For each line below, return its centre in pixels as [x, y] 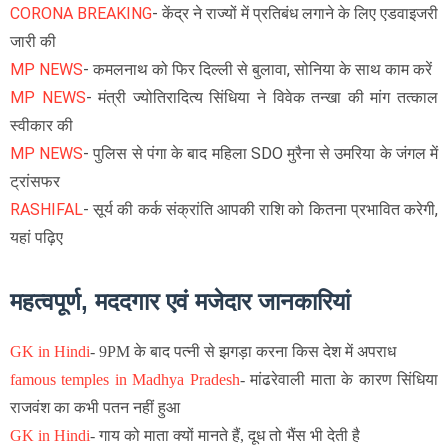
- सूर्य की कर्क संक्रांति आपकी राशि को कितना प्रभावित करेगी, [260, 209]
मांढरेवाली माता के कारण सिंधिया [344, 379]
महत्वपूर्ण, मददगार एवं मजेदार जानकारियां [180, 301]
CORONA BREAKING [81, 13]
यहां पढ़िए [36, 237]
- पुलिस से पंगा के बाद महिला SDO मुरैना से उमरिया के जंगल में [261, 153]
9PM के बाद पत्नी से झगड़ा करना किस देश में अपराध [249, 351]
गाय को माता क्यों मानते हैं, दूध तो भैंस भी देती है [231, 435]
